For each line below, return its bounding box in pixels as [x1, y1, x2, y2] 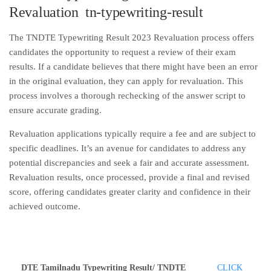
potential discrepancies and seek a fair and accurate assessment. [9, 158, 249, 168]
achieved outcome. [9, 201, 80, 211]
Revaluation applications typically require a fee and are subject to [9, 129, 256, 139]
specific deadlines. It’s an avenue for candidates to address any [9, 143, 246, 153]
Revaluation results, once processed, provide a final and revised [9, 172, 250, 182]
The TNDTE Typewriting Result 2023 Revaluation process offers [9, 33, 254, 42]
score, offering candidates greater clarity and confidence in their [9, 187, 250, 197]
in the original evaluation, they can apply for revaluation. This [9, 76, 243, 86]
